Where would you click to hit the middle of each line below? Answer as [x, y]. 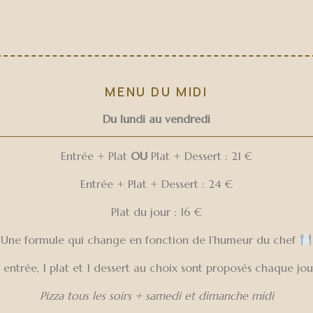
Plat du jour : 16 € [156, 212]
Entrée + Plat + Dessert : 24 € [156, 184]
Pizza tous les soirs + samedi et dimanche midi [156, 296]
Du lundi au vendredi [156, 119]
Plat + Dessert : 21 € [200, 156]
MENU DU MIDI [156, 92]
